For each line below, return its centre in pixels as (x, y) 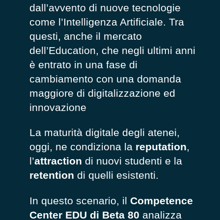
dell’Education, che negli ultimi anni (112, 51)
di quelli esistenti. (116, 175)
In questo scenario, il (80, 200)
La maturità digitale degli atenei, (105, 133)
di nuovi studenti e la (132, 161)
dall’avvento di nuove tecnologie (105, 8)
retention (52, 175)
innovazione (58, 108)
